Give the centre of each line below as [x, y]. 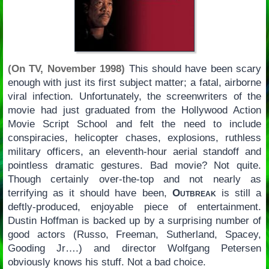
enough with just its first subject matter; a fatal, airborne [134, 83]
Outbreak [194, 193]
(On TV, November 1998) [66, 69]
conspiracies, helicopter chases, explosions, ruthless [134, 138]
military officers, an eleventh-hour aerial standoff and [134, 152]
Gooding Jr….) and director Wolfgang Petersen [134, 249]
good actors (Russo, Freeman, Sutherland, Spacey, [134, 235]
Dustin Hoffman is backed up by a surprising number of [134, 221]
